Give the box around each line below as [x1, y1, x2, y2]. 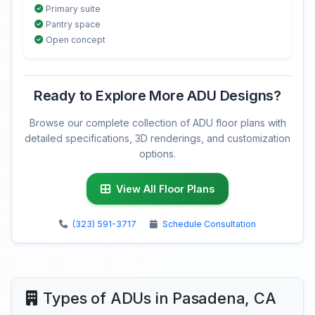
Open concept [46, 34, 105, 46]
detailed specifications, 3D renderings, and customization [25, 132, 290, 145]
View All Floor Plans [116, 183, 214, 195]
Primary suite [46, 4, 101, 15]
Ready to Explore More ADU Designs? [33, 87, 282, 105]
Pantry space [46, 19, 101, 30]
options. [139, 148, 176, 160]
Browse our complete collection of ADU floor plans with [29, 117, 286, 129]
